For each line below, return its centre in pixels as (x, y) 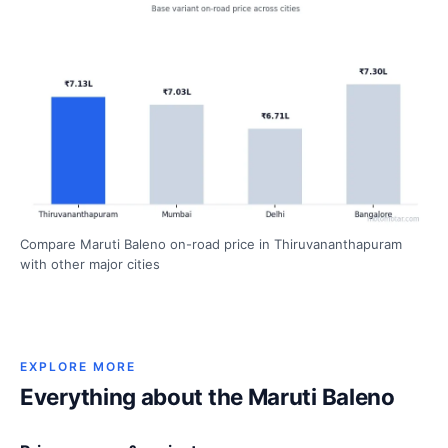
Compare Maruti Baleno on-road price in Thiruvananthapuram (211, 244)
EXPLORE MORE (78, 367)
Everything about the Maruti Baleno (207, 397)
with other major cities (90, 264)
